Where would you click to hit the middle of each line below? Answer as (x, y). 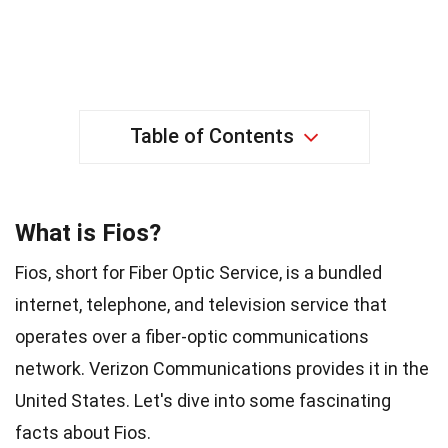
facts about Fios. (83, 432)
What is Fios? (88, 232)
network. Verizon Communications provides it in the (222, 368)
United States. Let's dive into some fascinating (203, 400)
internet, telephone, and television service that (201, 304)
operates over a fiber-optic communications (192, 336)
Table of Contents (211, 135)
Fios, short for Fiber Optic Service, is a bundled (198, 272)
